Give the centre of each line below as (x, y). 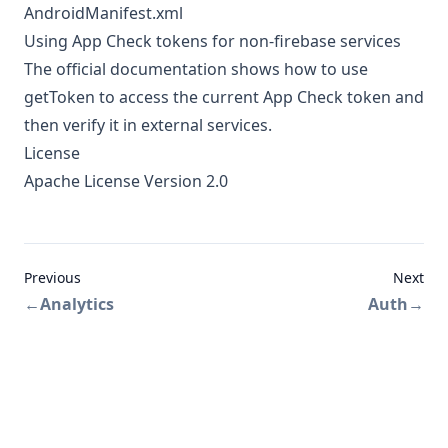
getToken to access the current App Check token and (224, 97)
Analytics (77, 304)
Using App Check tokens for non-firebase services (212, 41)
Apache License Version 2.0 (126, 181)
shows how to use (297, 69)
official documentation (141, 69)
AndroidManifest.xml (103, 13)
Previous (52, 278)
